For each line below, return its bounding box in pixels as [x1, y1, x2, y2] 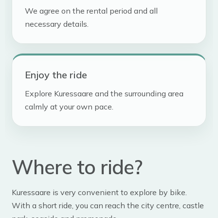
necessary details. [25, 19, 89, 29]
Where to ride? [12, 155, 142, 180]
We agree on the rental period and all [25, 6, 158, 16]
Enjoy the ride [25, 69, 87, 81]
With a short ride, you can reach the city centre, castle [12, 200, 204, 211]
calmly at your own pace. [25, 102, 113, 112]
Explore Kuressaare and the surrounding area [25, 89, 183, 99]
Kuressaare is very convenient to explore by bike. [12, 187, 187, 198]
